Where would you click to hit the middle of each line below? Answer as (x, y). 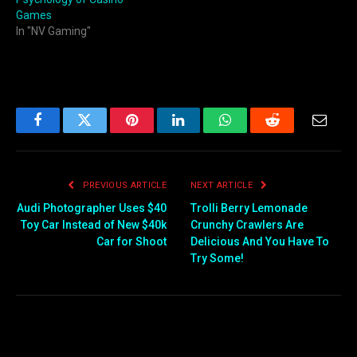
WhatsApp (255, 132)
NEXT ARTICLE (223, 185)
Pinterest (155, 132)
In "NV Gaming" (53, 31)
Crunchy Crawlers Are (247, 224)
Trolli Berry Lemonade (249, 208)
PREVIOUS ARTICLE (123, 185)
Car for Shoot (131, 241)
